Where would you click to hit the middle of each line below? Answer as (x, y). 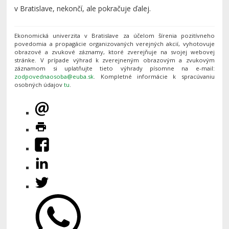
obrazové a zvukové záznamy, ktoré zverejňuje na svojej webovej (114, 52)
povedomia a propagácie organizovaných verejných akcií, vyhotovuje (114, 43)
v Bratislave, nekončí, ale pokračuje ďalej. (83, 8)
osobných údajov (39, 84)
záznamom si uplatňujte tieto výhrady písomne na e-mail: (114, 68)
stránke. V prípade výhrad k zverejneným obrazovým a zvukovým (114, 60)
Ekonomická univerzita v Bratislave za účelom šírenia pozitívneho (114, 35)
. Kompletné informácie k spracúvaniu (154, 76)
